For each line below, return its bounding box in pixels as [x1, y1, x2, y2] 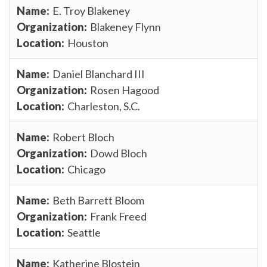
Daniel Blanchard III [52, 67, 145, 80]
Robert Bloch [52, 130, 114, 144]
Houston [67, 36, 108, 49]
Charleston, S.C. [67, 99, 140, 113]
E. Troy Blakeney [52, 4, 130, 17]
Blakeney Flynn [90, 20, 161, 33]
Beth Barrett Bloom [52, 193, 144, 207]
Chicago [67, 162, 105, 176]
